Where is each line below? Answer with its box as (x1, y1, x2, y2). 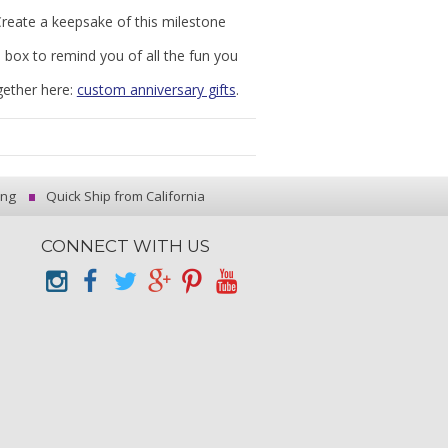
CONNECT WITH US (40, 236, 210, 256)
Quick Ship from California (43, 187, 206, 205)
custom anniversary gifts (76, 80, 236, 99)
